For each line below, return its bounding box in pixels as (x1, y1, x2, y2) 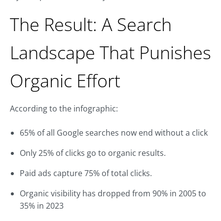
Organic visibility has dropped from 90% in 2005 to (20, 188, 206, 199)
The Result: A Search (10, 12, 172, 37)
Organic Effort (10, 69, 120, 93)
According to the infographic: (10, 103, 118, 114)
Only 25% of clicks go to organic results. (20, 147, 166, 159)
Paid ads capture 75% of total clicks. (20, 168, 152, 179)
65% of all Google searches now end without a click (20, 127, 208, 139)
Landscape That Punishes (10, 40, 211, 65)
